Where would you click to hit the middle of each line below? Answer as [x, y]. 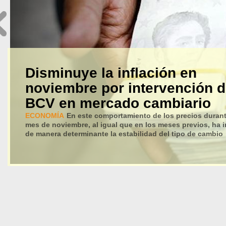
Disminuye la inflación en [111, 73]
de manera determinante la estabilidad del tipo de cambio [124, 134]
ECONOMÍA [45, 116]
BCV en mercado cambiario [118, 103]
